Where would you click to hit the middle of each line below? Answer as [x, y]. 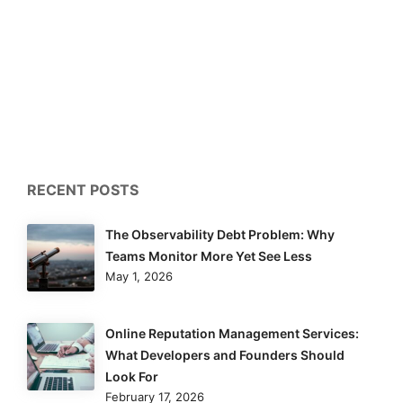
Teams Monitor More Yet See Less [209, 256]
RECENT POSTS [83, 190]
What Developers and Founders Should [225, 354]
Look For [132, 376]
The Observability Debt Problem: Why [220, 235]
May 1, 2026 [139, 277]
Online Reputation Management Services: [232, 333]
